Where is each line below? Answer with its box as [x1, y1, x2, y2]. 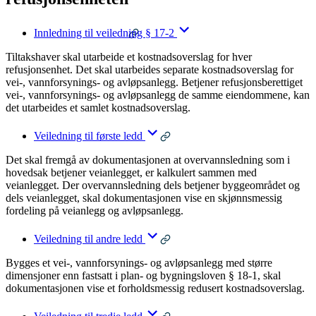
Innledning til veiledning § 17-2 [34, 27, 174, 39]
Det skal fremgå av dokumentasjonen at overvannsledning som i [6, 154, 290, 166]
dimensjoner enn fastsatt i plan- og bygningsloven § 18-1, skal [6, 269, 281, 282]
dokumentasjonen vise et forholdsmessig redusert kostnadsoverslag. [6, 282, 305, 295]
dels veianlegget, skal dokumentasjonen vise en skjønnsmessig [6, 192, 282, 205]
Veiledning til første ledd [34, 130, 142, 142]
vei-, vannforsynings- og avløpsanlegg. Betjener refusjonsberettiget [6, 76, 303, 89]
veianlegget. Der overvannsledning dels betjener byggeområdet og [6, 179, 300, 192]
